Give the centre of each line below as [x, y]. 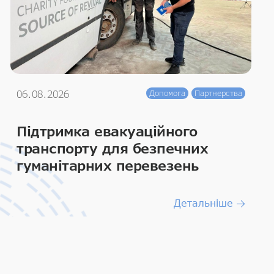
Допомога [167, 93]
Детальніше [203, 202]
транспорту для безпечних [113, 148]
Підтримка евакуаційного [107, 131]
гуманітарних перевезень [108, 165]
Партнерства [218, 93]
